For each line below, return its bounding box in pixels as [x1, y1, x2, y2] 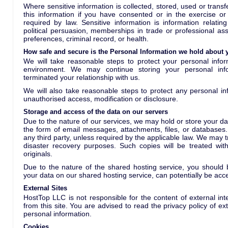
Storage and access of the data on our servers [23, 108, 168, 116]
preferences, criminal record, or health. [23, 35, 149, 43]
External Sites [23, 184, 67, 192]
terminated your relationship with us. [23, 73, 140, 81]
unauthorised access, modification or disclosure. [23, 95, 178, 103]
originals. [23, 150, 52, 158]
